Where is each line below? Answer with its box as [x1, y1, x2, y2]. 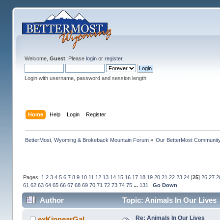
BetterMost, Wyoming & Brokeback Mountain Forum [25, 137, 149, 143]
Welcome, [24, 55, 50, 61]
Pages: [23, 174, 41, 180]
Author [39, 196, 64, 205]
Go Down [152, 182, 177, 188]
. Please [65, 55, 86, 61]
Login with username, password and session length [24, 75, 146, 81]
